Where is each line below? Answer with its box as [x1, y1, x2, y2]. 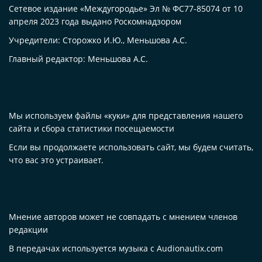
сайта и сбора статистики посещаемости [9, 123, 174, 135]
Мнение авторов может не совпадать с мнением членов [9, 211, 237, 223]
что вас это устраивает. [9, 154, 104, 166]
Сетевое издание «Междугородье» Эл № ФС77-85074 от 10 [9, 3, 243, 15]
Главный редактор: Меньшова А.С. [9, 53, 148, 65]
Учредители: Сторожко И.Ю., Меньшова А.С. [9, 35, 187, 46]
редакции [9, 224, 48, 236]
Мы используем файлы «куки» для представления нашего [9, 110, 243, 122]
